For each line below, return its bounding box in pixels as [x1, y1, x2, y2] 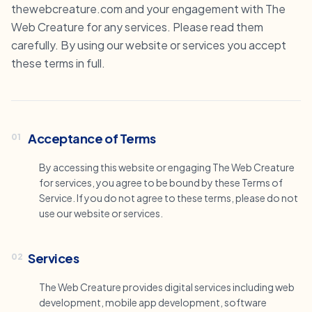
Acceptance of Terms [28, 130, 156, 146]
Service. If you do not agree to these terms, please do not [39, 192, 298, 204]
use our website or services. [39, 207, 163, 219]
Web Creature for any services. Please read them [11, 19, 263, 34]
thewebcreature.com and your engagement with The [11, 1, 286, 16]
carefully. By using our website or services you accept [11, 38, 286, 52]
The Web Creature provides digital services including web [39, 281, 295, 293]
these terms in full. [11, 56, 105, 70]
